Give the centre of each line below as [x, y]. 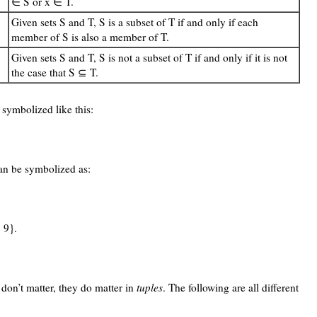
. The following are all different [231, 288]
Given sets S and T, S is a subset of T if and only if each [135, 22]
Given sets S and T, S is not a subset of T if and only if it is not [149, 58]
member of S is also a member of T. [90, 37]
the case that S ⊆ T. [55, 73]
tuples [150, 288]
